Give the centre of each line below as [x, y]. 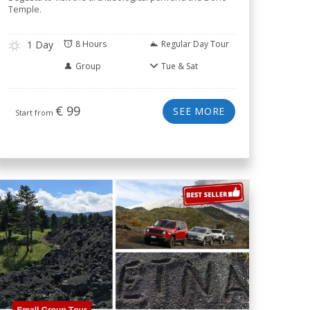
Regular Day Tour [195, 44]
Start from [35, 112]
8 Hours [91, 44]
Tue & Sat [180, 66]
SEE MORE [199, 111]
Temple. [25, 9]
